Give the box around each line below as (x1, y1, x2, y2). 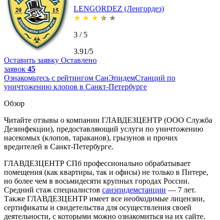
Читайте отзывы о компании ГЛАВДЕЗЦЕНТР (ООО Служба (4, 115, 212, 124)
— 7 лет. (166, 185, 196, 194)
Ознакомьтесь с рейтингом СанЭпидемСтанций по (4, 73, 175, 82)
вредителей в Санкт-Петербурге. (4, 142, 113, 151)
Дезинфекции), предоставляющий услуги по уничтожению (4, 124, 203, 133)
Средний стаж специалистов (4, 185, 102, 194)
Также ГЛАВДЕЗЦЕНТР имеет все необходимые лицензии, (4, 194, 205, 203)
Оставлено (61, 55, 97, 64)
